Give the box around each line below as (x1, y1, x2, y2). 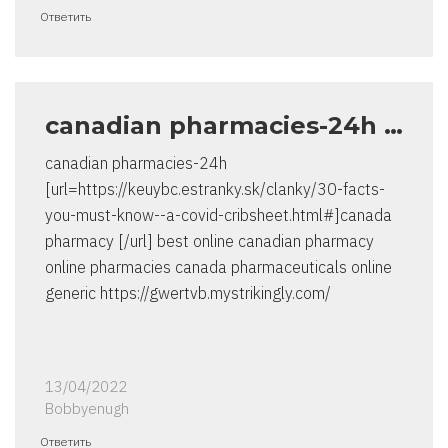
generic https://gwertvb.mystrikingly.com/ (45, 283, 331, 304)
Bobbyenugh (45, 399, 129, 419)
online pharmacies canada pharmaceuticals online (45, 257, 392, 278)
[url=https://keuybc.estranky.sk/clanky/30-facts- (45, 179, 385, 200)
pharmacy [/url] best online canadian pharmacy (45, 231, 374, 252)
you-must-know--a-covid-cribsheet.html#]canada (45, 205, 392, 226)
